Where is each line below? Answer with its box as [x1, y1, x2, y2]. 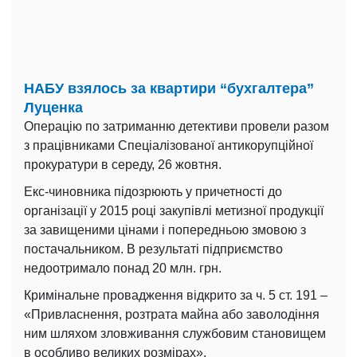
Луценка [24, 99, 83, 116]
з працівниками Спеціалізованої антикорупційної [24, 138, 313, 152]
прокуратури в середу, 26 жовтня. [24, 157, 222, 171]
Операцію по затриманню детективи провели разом [24, 119, 329, 133]
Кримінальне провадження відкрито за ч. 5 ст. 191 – [24, 288, 328, 302]
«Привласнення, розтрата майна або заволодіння [24, 307, 320, 321]
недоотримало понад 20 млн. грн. [24, 261, 222, 275]
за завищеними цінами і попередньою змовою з [24, 222, 306, 237]
